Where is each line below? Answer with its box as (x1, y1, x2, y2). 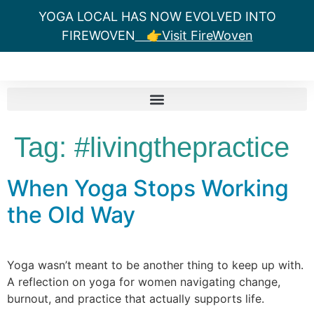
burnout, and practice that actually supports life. (7, 292, 264, 306)
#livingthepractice (74, 132, 289, 163)
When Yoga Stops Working (7, 175, 289, 202)
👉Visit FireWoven (135, 28, 253, 43)
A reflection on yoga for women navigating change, (7, 275, 280, 289)
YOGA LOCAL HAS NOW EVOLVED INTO (38, 9, 276, 24)
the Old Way (7, 201, 135, 228)
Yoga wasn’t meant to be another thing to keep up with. (7, 258, 303, 272)
